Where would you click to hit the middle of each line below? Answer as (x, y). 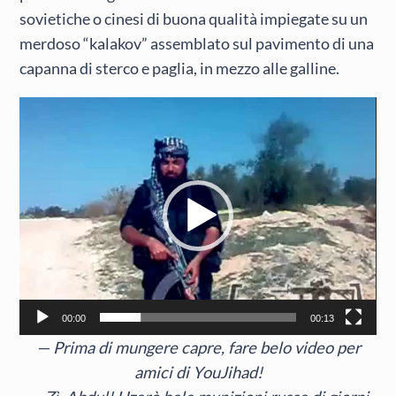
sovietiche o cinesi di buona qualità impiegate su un (194, 19)
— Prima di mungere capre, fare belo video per (198, 347)
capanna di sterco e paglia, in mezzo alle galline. (180, 69)
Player (38, 133)
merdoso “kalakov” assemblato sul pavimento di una (197, 44)
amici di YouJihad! (198, 372)
